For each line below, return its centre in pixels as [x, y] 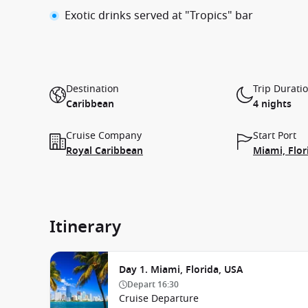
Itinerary [85, 227]
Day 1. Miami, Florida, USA [181, 269]
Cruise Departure [159, 298]
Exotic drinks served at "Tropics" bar [159, 15]
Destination [92, 89]
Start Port [275, 135]
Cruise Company [104, 135]
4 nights [272, 104]
